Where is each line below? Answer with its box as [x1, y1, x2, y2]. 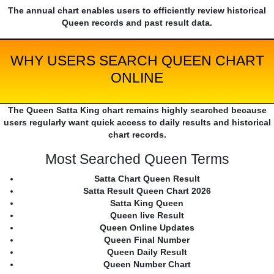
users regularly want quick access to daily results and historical [3, 117, 271, 128]
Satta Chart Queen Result [94, 174, 200, 184]
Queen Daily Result [106, 247, 187, 257]
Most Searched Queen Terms [45, 151, 229, 168]
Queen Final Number [104, 235, 190, 245]
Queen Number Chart [103, 259, 191, 270]
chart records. [108, 130, 166, 140]
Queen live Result [109, 210, 184, 221]
